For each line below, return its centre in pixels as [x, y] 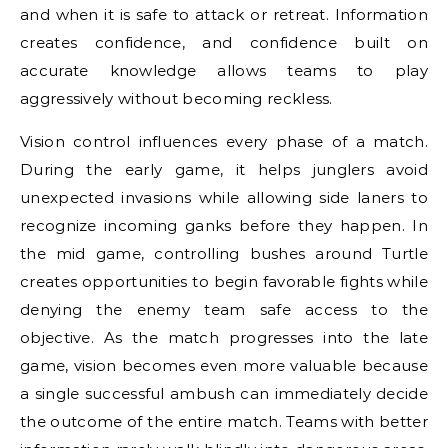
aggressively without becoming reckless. [176, 98]
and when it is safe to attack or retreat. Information [224, 14]
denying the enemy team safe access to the [224, 309]
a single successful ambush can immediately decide [224, 393]
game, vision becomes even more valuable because [224, 365]
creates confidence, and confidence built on [224, 42]
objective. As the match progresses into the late [224, 337]
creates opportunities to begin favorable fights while [224, 281]
